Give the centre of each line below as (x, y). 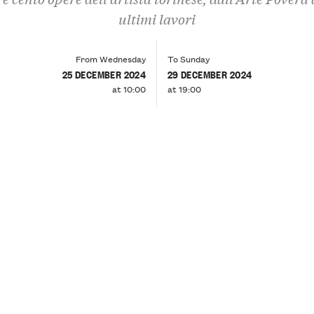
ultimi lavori (157, 19)
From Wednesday (111, 58)
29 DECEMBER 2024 (210, 74)
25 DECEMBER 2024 (104, 74)
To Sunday (188, 58)
